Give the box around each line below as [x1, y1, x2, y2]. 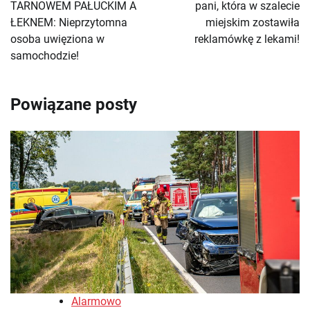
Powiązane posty [10, 95, 137, 115]
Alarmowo [71, 295, 121, 309]
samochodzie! [10, 49, 79, 63]
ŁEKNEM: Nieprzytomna [10, 16, 127, 30]
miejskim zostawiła [206, 16, 300, 30]
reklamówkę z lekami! [194, 33, 300, 46]
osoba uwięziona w [10, 33, 104, 46]
